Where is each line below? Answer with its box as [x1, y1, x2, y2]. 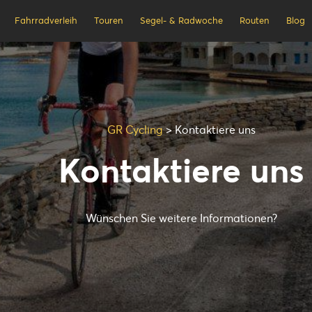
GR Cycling [107, 123, 163, 136]
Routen [240, 15, 270, 26]
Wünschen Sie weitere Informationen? [85, 211, 277, 225]
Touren [93, 15, 123, 26]
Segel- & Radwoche [139, 15, 223, 26]
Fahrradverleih [14, 15, 77, 26]
